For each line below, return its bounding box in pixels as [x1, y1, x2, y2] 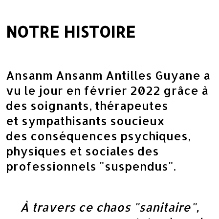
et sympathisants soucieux [6, 113, 165, 128]
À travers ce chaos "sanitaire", [20, 199, 199, 215]
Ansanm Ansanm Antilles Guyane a [6, 67, 210, 83]
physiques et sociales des [6, 143, 159, 158]
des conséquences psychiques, [6, 128, 191, 143]
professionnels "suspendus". [6, 158, 176, 174]
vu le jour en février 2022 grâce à [6, 83, 208, 98]
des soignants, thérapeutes [6, 98, 168, 113]
